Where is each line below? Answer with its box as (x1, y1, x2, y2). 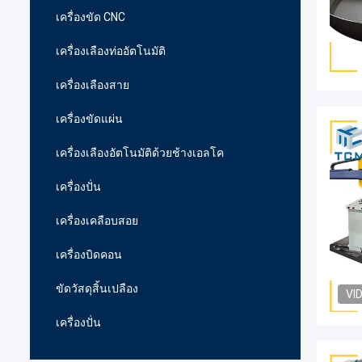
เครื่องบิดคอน (56, 248, 122, 261)
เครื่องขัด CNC (56, 11, 125, 23)
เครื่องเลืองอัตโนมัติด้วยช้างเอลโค (56, 146, 224, 159)
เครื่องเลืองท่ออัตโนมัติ (56, 44, 166, 57)
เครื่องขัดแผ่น (56, 112, 123, 125)
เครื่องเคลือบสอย (56, 214, 138, 227)
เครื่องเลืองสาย (56, 78, 129, 91)
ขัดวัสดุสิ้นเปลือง (56, 282, 138, 295)
